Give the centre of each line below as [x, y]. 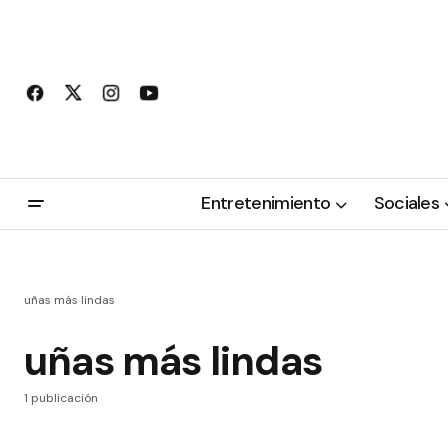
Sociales [406, 203]
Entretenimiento [266, 203]
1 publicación [61, 398]
